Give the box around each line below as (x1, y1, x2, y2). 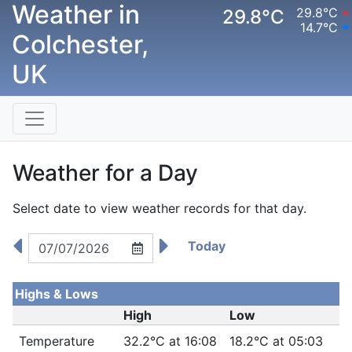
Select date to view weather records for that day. (13, 200, 306, 216)
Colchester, (12, 29, 148, 60)
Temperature (19, 333, 94, 349)
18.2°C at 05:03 (229, 333, 323, 349)
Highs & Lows (15, 286, 98, 302)
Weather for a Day (13, 159, 198, 186)
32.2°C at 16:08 (123, 333, 217, 349)
